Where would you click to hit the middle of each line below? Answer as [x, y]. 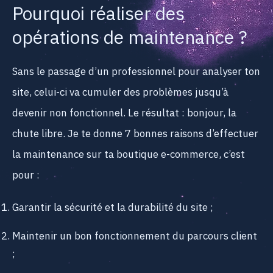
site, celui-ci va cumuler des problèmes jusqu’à [120, 92]
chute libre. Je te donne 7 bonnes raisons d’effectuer [135, 134]
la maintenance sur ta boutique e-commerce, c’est [129, 154]
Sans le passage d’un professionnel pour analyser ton [136, 72]
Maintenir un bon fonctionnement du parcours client [135, 236]
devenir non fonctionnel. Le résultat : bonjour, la [124, 113]
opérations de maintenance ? [130, 38]
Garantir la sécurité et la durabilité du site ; [113, 207]
